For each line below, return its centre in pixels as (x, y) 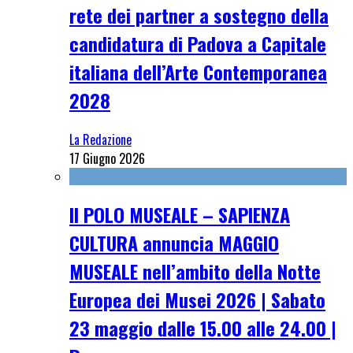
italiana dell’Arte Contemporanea (198, 71)
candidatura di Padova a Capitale (198, 43)
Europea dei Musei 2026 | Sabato (197, 300)
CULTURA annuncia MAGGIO (174, 243)
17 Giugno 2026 (107, 158)
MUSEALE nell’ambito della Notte (195, 271)
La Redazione (100, 139)
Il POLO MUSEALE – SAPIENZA (180, 215)
